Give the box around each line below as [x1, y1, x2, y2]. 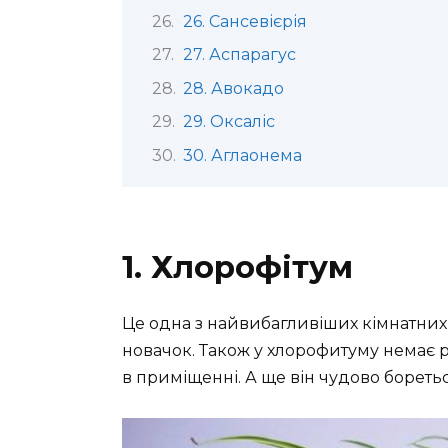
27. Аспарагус [182, 45, 296, 65]
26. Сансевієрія [182, 12, 307, 31]
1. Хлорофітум [122, 247, 353, 286]
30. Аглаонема [182, 145, 302, 165]
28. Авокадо [182, 78, 284, 98]
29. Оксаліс [182, 112, 275, 132]
